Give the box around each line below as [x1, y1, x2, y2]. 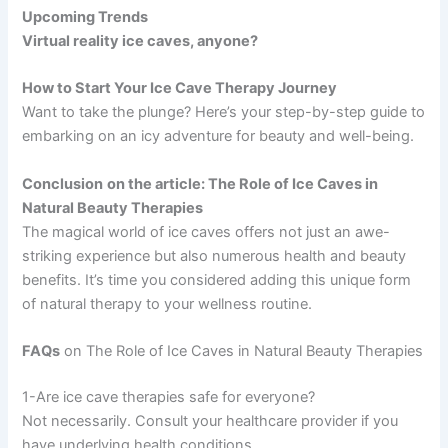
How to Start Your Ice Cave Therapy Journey [22, 79, 338, 98]
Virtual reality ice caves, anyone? [22, 31, 259, 50]
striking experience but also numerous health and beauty [22, 246, 407, 265]
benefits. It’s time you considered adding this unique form [22, 270, 412, 289]
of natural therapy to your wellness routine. [22, 294, 313, 313]
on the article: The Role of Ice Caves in [107, 174, 379, 193]
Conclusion [22, 174, 104, 193]
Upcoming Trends [22, 7, 149, 26]
